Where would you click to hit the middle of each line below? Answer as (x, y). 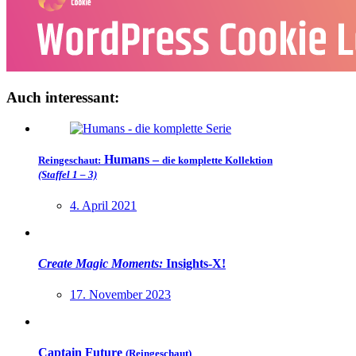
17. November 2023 (120, 295)
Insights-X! (194, 263)
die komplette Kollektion (217, 161)
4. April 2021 (103, 205)
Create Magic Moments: (101, 263)
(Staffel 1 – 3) (68, 175)
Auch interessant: (63, 98)
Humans (127, 160)
